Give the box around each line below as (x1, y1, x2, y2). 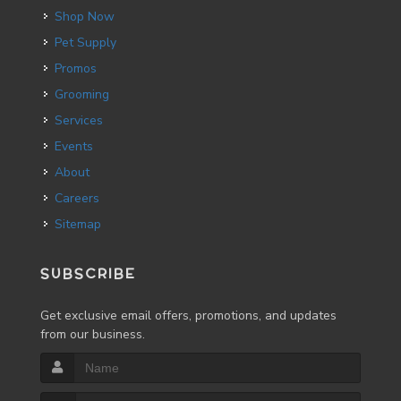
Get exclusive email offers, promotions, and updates (40, 307, 337, 324)
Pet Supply (62, 34, 116, 51)
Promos (62, 60, 97, 77)
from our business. (40, 326, 145, 343)
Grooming (64, 86, 109, 103)
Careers (63, 190, 99, 207)
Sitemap (55, 216, 101, 233)
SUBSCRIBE (40, 264, 136, 283)
